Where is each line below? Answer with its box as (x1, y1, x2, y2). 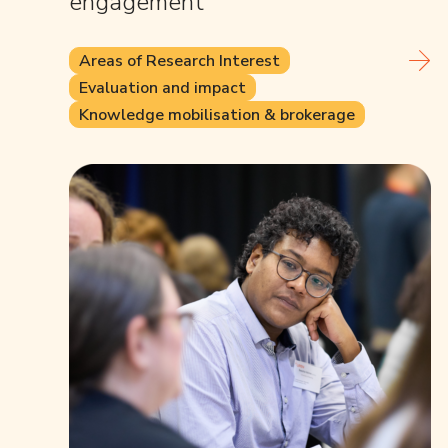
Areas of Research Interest (79, 49, 280, 72)
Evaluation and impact (79, 76, 246, 99)
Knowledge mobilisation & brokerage (79, 103, 355, 126)
